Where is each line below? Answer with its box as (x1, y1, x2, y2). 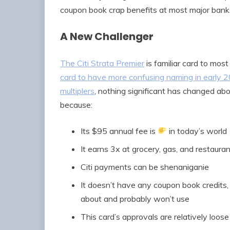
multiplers (60, 85, 94, 96)
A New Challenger (60, 29, 154, 44)
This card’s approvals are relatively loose (81, 211, 229, 222)
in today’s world (167, 125, 227, 136)
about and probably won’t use (81, 193, 189, 204)
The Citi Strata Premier (60, 57, 144, 68)
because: (60, 99, 92, 110)
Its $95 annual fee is (81, 125, 158, 136)
